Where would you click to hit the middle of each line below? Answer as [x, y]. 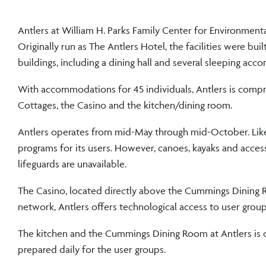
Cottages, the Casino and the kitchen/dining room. [125, 105]
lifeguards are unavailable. [72, 164]
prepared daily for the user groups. [92, 249]
